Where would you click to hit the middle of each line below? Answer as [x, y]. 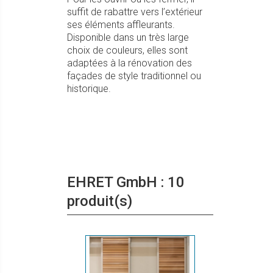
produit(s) [100, 201]
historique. [89, 89]
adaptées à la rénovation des [129, 63]
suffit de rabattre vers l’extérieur [135, 12]
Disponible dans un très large [128, 37]
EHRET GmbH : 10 [126, 182]
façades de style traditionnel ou [134, 76]
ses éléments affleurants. [121, 25]
